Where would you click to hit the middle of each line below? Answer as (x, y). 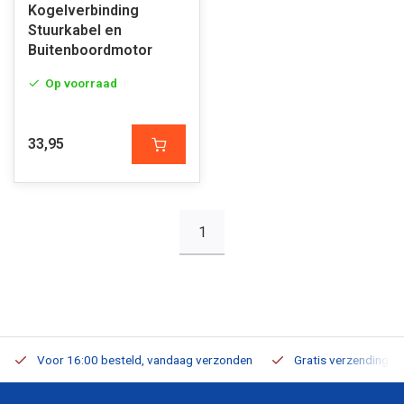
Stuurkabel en (75, 30)
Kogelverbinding (83, 10)
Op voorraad (81, 83)
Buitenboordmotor (90, 50)
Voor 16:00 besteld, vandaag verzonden (145, 360)
